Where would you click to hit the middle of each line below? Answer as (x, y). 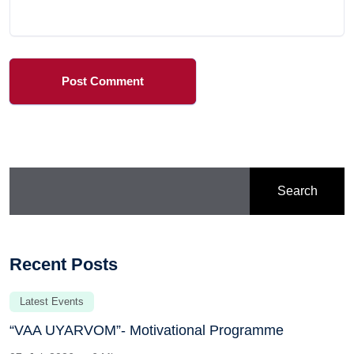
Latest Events (52, 302)
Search (297, 191)
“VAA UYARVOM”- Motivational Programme (147, 331)
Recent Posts (64, 265)
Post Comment (103, 81)
